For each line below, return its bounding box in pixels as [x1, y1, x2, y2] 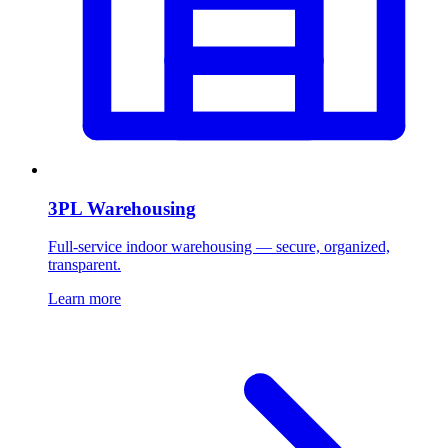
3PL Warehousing [48, 197, 196, 219]
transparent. [48, 256, 121, 274]
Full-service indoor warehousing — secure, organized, [48, 238, 390, 256]
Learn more [48, 290, 121, 308]
